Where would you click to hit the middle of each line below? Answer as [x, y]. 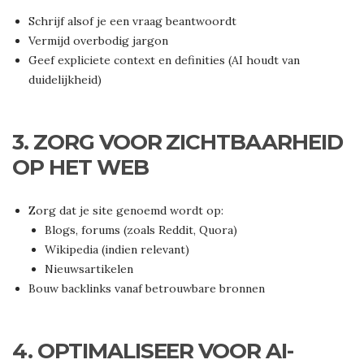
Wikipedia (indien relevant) [117, 250]
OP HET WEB [80, 168]
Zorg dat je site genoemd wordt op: [126, 211]
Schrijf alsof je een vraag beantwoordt [132, 22]
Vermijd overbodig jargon [98, 41]
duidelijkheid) [65, 80]
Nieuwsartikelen [89, 269]
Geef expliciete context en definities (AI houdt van [164, 61]
